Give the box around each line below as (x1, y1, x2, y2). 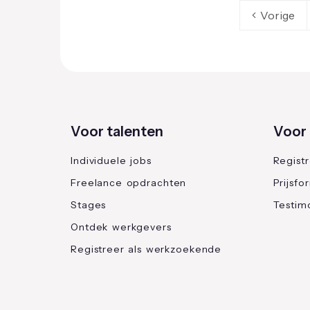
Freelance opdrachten (71, 176, 187, 190)
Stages (71, 199, 107, 212)
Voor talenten (71, 123, 163, 140)
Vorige (259, 8, 295, 23)
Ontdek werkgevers (71, 221, 172, 234)
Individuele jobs (71, 154, 152, 167)
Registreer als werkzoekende (71, 243, 222, 256)
